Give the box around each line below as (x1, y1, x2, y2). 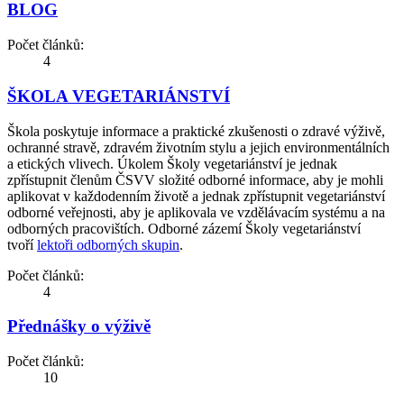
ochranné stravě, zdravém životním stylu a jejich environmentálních (7, 139, 390, 155)
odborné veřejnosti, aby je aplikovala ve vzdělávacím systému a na (7, 204, 385, 220)
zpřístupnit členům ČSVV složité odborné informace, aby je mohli (7, 171, 383, 188)
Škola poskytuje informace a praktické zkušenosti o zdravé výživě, (7, 123, 385, 139)
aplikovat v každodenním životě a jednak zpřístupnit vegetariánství (7, 188, 385, 204)
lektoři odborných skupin (37, 236, 179, 252)
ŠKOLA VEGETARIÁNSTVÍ (7, 86, 230, 106)
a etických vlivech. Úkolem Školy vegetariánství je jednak (7, 155, 337, 171)
